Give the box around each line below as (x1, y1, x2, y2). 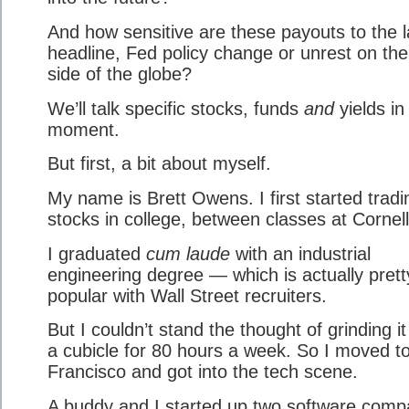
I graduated (47, 243, 146, 264)
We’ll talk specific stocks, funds (47, 98, 304, 119)
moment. (47, 119, 120, 140)
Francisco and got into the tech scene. (47, 362, 358, 383)
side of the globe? (47, 63, 192, 84)
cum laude (146, 243, 230, 264)
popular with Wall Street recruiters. (47, 285, 327, 306)
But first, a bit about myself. (47, 153, 271, 174)
